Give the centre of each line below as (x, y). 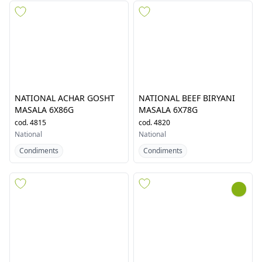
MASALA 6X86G (44, 211)
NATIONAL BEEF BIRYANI (187, 199)
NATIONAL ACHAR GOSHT (65, 199)
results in (43, 80)
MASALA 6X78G (168, 211)
